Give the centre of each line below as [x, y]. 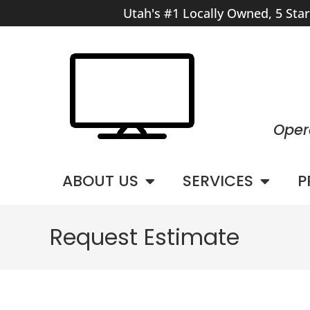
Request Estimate [145, 237]
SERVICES [218, 181]
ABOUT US [100, 181]
